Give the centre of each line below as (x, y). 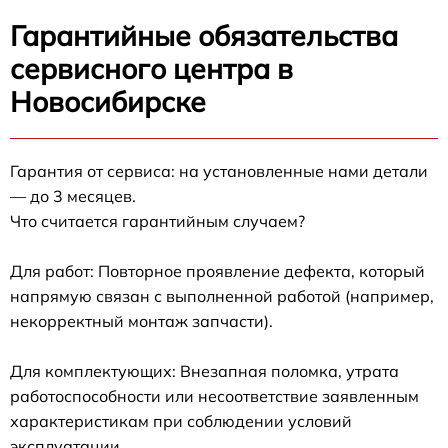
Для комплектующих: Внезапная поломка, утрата (204, 371)
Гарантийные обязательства (204, 35)
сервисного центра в (151, 68)
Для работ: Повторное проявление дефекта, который (217, 271)
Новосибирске (108, 101)
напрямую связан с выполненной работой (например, (222, 296)
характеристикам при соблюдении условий (181, 421)
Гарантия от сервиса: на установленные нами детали (219, 171)
